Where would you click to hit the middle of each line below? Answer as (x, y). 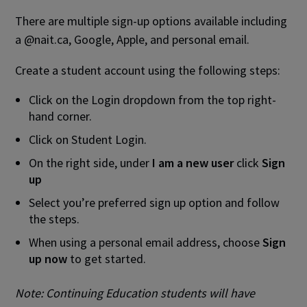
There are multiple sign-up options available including (151, 21)
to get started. (107, 259)
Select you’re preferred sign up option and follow (155, 202)
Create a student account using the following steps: (148, 70)
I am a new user (193, 163)
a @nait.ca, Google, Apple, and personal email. (133, 39)
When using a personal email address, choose (146, 242)
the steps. (54, 219)
